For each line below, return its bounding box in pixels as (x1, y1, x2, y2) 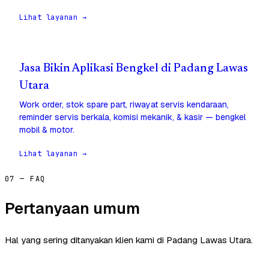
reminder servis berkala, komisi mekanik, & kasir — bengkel (19, 112, 246, 123)
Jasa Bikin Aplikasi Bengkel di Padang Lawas (19, 63, 248, 75)
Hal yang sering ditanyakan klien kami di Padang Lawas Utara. (5, 234, 253, 246)
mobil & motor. (19, 124, 74, 136)
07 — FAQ (5, 174, 46, 184)
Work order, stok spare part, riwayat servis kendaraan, (19, 99, 229, 110)
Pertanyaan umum (5, 198, 140, 219)
